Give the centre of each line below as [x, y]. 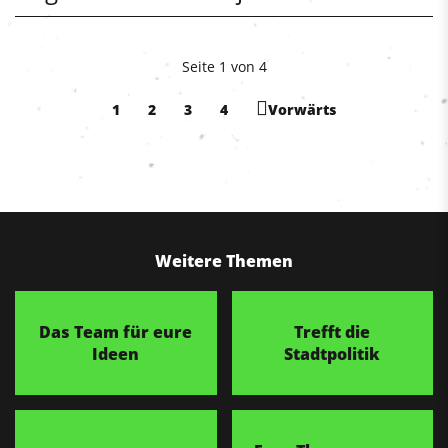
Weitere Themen [224, 260]
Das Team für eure [116, 331]
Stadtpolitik [332, 353]
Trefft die [332, 331]
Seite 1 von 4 [224, 66]
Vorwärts [302, 109]
